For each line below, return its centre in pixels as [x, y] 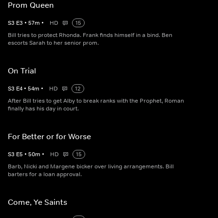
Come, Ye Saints [37, 202]
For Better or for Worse [49, 136]
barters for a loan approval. [45, 174]
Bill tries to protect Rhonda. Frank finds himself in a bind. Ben [90, 35]
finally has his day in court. [43, 109]
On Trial [22, 71]
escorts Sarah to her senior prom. [53, 43]
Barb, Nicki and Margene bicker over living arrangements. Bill [91, 167]
